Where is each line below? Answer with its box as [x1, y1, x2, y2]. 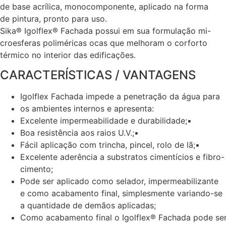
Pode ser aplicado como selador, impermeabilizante [20, 176, 218, 187]
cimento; [20, 164, 53, 175]
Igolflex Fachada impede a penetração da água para [20, 91, 220, 102]
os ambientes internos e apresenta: [20, 103, 154, 114]
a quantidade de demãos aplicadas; [20, 200, 156, 211]
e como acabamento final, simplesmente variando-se [20, 188, 222, 199]
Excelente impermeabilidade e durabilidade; [20, 116, 187, 126]
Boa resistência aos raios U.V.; [20, 128, 134, 138]
